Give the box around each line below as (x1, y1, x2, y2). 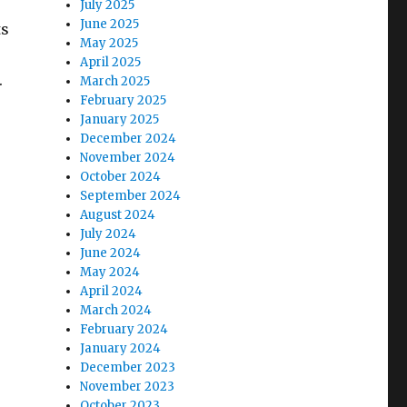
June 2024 (80, 245, 142, 261)
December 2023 (80, 360, 176, 375)
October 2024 (80, 169, 162, 184)
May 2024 (80, 264, 141, 280)
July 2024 (80, 226, 137, 242)
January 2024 (80, 341, 162, 356)
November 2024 (80, 150, 176, 165)
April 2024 (80, 283, 144, 299)
